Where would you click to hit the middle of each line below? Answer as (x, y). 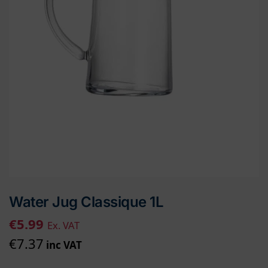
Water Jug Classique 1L (86, 202)
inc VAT (63, 245)
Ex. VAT (63, 225)
